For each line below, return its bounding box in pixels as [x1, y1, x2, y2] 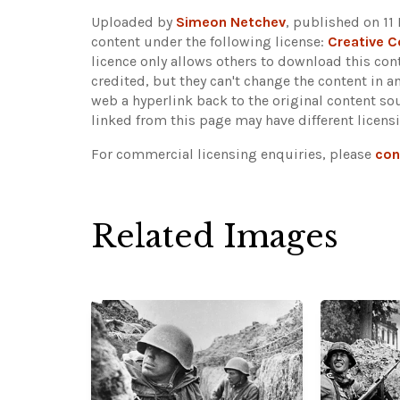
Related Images [91, 216, 338, 255]
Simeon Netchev [176, 12, 286, 30]
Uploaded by [91, 12, 176, 30]
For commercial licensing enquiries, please [91, 145, 375, 162]
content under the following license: [91, 32, 328, 50]
